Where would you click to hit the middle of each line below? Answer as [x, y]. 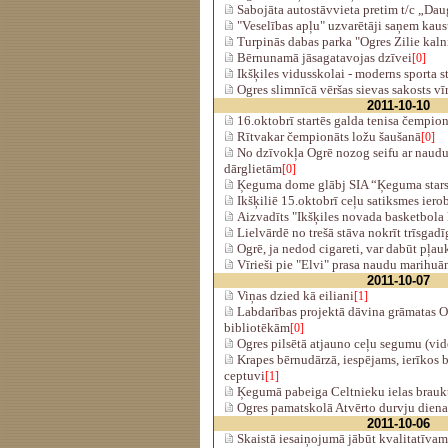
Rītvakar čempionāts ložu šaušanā [327, 136]
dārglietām [253, 168]
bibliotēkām [257, 327]
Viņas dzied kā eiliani [294, 295]
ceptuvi [244, 375]
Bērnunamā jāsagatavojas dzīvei [323, 57]
